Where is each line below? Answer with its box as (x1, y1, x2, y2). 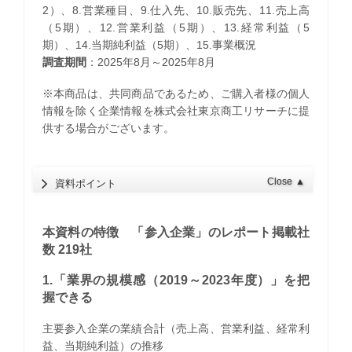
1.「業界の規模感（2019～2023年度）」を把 (42, 273, 310, 287)
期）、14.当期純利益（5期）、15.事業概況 (42, 38, 256, 52)
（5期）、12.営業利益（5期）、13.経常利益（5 (42, 21, 310, 35)
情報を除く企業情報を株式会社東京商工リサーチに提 (42, 104, 310, 117)
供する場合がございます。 (42, 121, 174, 134)
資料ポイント (55, 178, 117, 190)
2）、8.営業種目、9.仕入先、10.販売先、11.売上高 (42, 4, 310, 17)
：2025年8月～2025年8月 (86, 56, 215, 69)
